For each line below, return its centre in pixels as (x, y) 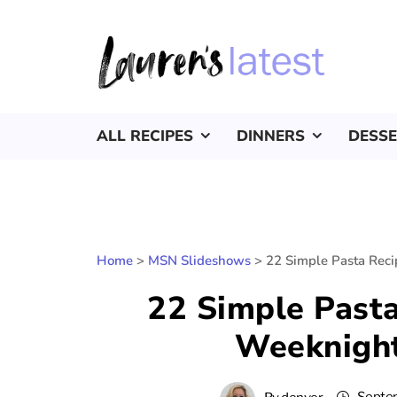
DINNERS (271, 136)
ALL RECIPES (145, 136)
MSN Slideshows (199, 261)
